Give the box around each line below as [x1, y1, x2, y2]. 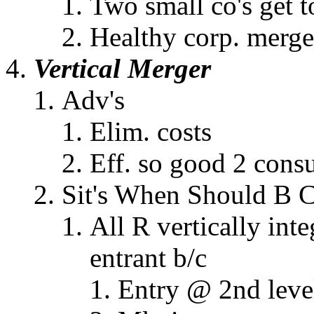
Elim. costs [90, 116, 212, 146]
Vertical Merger [34, 53, 211, 83]
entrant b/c [90, 243, 207, 273]
